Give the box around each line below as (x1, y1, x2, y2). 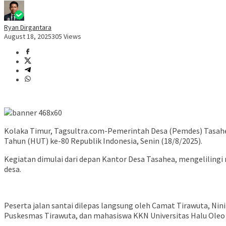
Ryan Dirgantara (4, 23, 51, 32)
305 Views (51, 32, 81, 41)
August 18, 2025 (4, 32, 51, 41)
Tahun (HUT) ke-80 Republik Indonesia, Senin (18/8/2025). (4, 136, 202, 146)
